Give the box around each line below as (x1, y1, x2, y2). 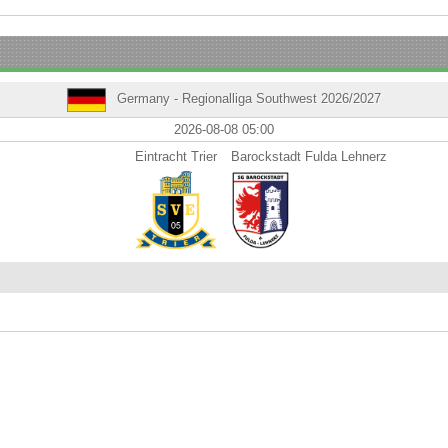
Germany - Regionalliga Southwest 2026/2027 (112, 91, 381, 106)
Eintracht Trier (135, 148, 217, 164)
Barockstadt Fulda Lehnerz (231, 148, 387, 164)
